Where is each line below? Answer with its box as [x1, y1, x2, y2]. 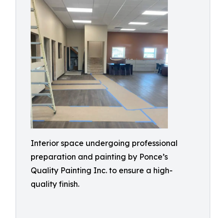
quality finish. [31, 179, 79, 189]
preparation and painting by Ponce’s [31, 152, 168, 162]
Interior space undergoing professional [31, 138, 178, 148]
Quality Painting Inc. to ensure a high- [31, 165, 173, 175]
